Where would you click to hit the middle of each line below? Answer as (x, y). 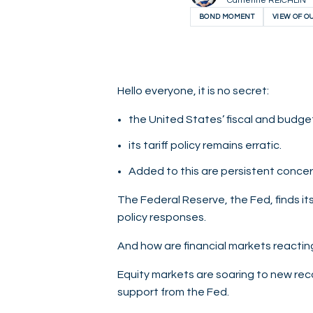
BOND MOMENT (227, 17)
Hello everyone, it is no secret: (194, 91)
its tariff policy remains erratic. (205, 146)
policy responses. (162, 218)
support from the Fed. (174, 292)
